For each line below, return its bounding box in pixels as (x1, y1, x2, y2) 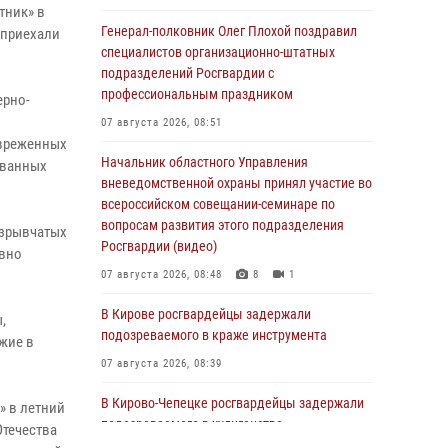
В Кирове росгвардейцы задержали (101, 306, 311, 322)
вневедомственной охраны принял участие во (101, 175, 372, 191)
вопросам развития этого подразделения (101, 217, 344, 233)
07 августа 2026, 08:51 (101, 116, 222, 129)
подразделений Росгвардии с (101, 65, 274, 81)
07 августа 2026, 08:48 (101, 268, 222, 281)
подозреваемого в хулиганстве (101, 416, 283, 432)
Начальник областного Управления (101, 154, 308, 170)
